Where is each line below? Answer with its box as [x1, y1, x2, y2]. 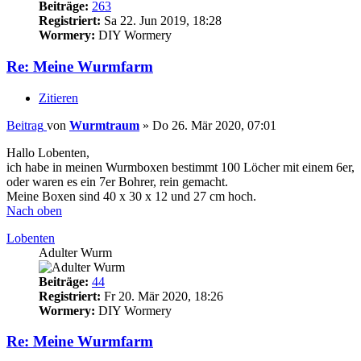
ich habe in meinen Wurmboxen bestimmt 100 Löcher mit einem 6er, [6, 160, 355, 174]
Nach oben [6, 203, 62, 218]
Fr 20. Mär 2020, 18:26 [101, 288, 223, 303]
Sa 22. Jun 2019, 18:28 [101, 14, 222, 28]
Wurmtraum [69, 118, 139, 132]
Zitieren [39, 90, 78, 105]
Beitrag [6, 118, 44, 132]
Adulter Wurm [39, 245, 112, 259]
